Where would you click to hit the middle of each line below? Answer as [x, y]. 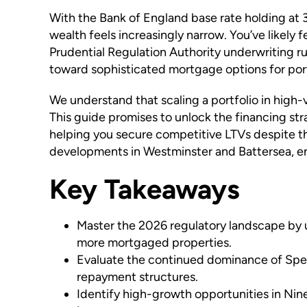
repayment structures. [137, 277]
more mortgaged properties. [154, 243]
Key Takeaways [144, 189]
